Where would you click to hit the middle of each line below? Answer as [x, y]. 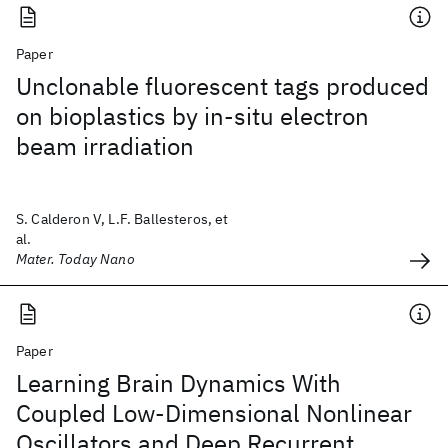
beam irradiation [105, 146]
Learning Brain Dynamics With [178, 383]
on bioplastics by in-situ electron [192, 116]
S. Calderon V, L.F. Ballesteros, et [122, 219]
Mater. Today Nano [75, 259]
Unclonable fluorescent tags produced [222, 86]
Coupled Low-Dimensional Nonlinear [214, 413]
